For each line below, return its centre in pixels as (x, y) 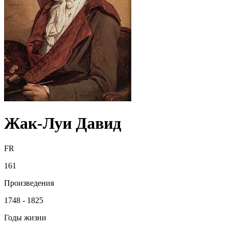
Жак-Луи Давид (63, 123)
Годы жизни (25, 217)
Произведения (29, 183)
